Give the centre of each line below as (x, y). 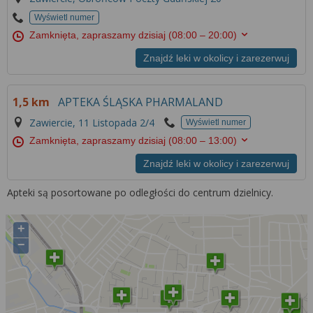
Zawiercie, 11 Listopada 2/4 (92, 123)
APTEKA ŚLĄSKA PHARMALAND (141, 102)
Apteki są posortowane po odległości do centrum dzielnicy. (140, 193)
